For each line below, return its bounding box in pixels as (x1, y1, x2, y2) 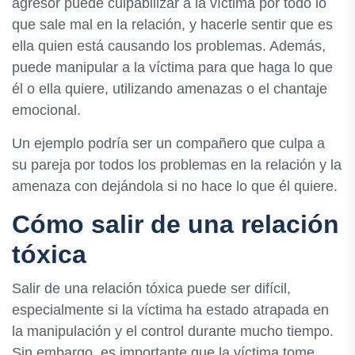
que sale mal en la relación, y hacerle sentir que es (12, 16, 333, 32)
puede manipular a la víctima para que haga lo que (12, 59, 333, 75)
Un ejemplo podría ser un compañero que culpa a (12, 135, 325, 151)
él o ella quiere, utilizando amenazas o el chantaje (12, 80, 327, 97)
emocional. (12, 101, 81, 118)
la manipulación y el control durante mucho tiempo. (12, 323, 334, 339)
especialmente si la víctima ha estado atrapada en (12, 301, 329, 318)
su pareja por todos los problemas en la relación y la (12, 156, 342, 173)
